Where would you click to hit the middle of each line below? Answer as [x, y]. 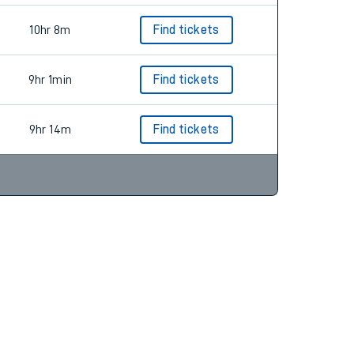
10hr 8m [50, 30]
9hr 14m [50, 130]
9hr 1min [50, 80]
